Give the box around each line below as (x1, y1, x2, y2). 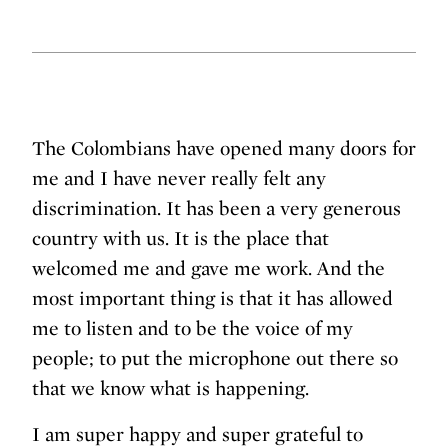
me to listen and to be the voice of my (32, 316, 353, 341)
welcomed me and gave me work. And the (32, 256, 385, 281)
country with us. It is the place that (32, 226, 329, 251)
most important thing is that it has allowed (32, 286, 393, 311)
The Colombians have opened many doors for (32, 136, 416, 161)
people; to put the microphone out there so (32, 346, 398, 371)
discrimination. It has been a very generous (32, 196, 401, 221)
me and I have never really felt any (32, 166, 326, 191)
